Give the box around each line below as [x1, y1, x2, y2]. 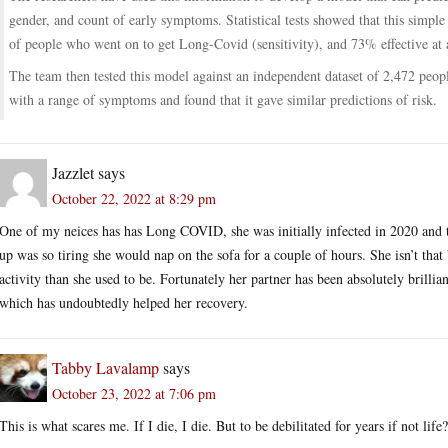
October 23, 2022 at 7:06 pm [52, 383, 216, 403]
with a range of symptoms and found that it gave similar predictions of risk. [9, 89, 437, 109]
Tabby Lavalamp [52, 356, 159, 378]
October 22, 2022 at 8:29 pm [52, 188, 216, 208]
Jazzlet [52, 161, 94, 183]
